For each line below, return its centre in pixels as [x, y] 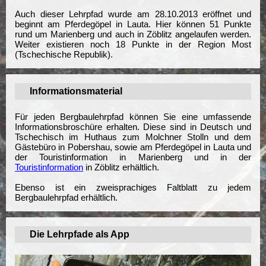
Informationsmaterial [76, 91]
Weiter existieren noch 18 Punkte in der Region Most [133, 45]
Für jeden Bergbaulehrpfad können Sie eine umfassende [133, 117]
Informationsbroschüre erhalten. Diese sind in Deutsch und [133, 127]
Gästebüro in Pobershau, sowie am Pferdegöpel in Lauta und [133, 147]
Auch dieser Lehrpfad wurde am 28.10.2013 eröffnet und [133, 14]
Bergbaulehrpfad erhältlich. [66, 198]
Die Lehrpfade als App [80, 235]
